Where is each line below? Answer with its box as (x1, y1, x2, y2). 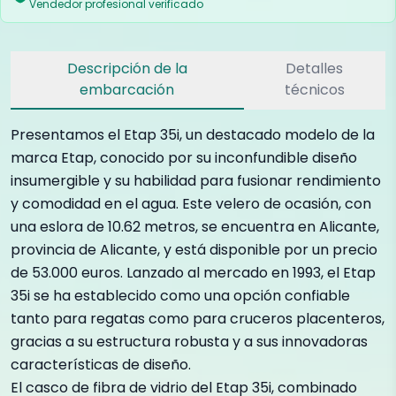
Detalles (286, 58, 344, 79)
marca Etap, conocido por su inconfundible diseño (11, 148, 357, 168)
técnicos (284, 80, 345, 100)
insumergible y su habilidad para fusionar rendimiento (11, 171, 381, 191)
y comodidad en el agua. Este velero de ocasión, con (11, 194, 371, 214)
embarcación (80, 80, 175, 100)
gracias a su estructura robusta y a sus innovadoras (11, 331, 368, 352)
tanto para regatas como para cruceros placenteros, (11, 308, 385, 329)
